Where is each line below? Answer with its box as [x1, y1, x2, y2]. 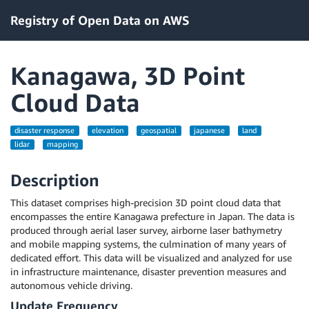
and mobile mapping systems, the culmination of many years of [10, 238, 286, 250]
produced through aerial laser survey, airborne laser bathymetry [10, 224, 282, 236]
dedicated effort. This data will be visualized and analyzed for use [10, 252, 292, 263]
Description [10, 170, 99, 190]
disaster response [14, 126, 75, 134]
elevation [92, 126, 124, 134]
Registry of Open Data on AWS [10, 12, 190, 28]
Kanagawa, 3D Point [10, 61, 245, 90]
